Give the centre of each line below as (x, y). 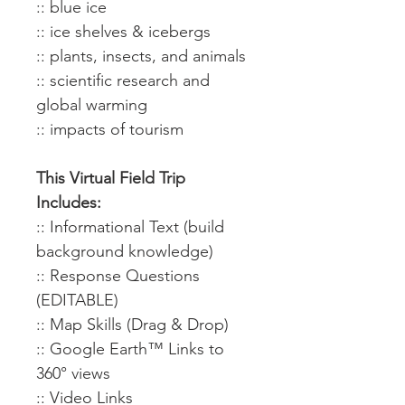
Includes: (69, 202)
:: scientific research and (123, 80)
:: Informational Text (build (130, 227)
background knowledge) (125, 251)
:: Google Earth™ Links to (130, 349)
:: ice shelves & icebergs (123, 32)
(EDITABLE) (77, 300)
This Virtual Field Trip (111, 178)
